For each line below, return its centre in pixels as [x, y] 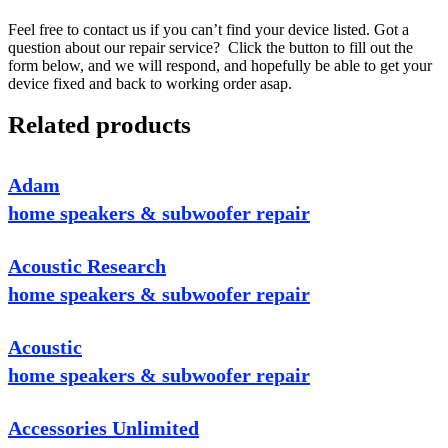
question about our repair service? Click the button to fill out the [210, 48]
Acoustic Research [87, 266]
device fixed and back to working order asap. [150, 84]
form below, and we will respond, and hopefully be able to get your [220, 66]
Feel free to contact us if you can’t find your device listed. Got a [208, 30]
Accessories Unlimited [103, 428]
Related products [99, 125]
